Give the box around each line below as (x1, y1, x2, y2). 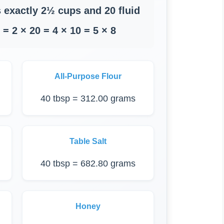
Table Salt (69, 136, 106, 145)
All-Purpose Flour (54, 71, 121, 80)
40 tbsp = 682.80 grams (40, 158, 135, 168)
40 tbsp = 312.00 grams (40, 93, 135, 103)
